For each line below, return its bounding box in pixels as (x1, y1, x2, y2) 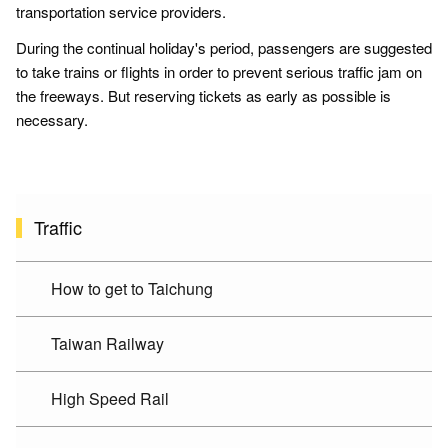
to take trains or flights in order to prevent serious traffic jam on (16, 61, 422, 83)
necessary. (16, 109, 88, 131)
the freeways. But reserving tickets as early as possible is (16, 85, 391, 107)
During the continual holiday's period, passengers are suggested (16, 37, 432, 59)
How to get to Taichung (51, 277, 213, 301)
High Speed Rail (51, 387, 169, 411)
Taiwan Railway (51, 332, 164, 356)
